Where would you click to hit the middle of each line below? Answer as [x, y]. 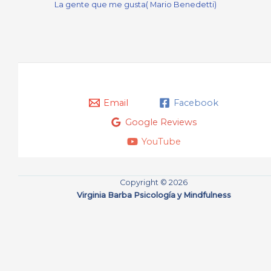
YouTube [161, 142]
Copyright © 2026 [154, 183]
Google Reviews [161, 122]
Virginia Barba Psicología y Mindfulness [154, 195]
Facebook [196, 103]
